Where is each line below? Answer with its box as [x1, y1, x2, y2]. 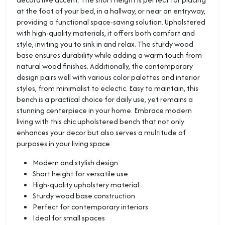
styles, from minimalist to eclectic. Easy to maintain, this [17, 82, 198, 93]
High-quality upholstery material [33, 179, 139, 190]
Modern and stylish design [33, 157, 118, 168]
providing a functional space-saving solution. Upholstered [17, 16, 205, 27]
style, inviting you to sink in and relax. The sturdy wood [17, 38, 193, 49]
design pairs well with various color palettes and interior [17, 71, 200, 82]
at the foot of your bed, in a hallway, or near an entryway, [17, 5, 205, 16]
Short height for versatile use [33, 168, 128, 179]
